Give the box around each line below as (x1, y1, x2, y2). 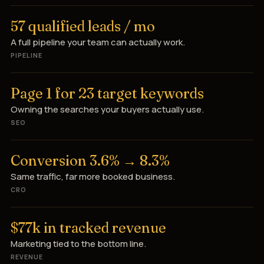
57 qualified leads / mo (11, 17, 155, 35)
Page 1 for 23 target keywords (11, 84, 204, 102)
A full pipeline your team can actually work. (11, 35, 185, 48)
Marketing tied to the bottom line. (11, 237, 146, 250)
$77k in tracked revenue (11, 219, 166, 236)
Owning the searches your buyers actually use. (11, 103, 204, 115)
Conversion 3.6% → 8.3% (11, 151, 170, 169)
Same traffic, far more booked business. (11, 170, 175, 183)
